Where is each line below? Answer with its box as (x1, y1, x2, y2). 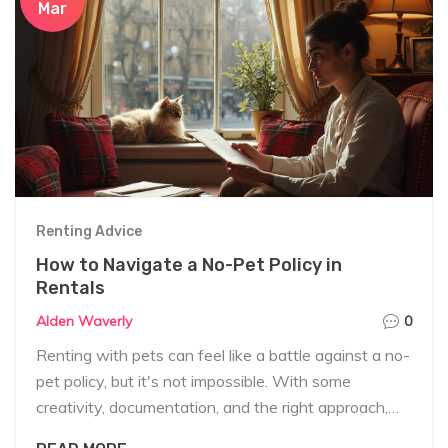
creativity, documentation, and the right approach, (36, 397, 388, 418)
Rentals (36, 277, 105, 300)
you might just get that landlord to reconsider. (36, 423, 357, 444)
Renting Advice (36, 223, 142, 241)
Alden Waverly (36, 312, 132, 331)
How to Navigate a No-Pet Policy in (36, 254, 342, 277)
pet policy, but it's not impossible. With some (36, 371, 351, 392)
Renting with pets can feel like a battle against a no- (36, 345, 410, 366)
